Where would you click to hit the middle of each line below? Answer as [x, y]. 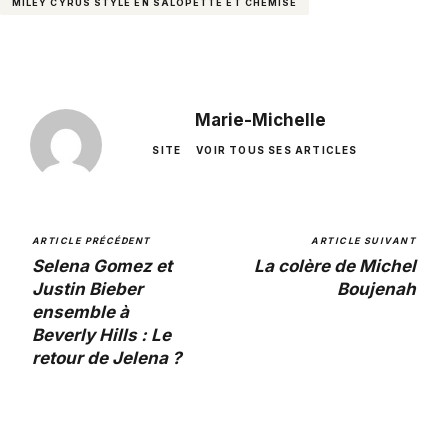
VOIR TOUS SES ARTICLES [277, 149]
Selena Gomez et [102, 265]
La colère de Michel [335, 265]
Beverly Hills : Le [101, 334]
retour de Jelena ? [107, 357]
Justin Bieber [87, 288]
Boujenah [376, 288]
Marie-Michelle [260, 119]
